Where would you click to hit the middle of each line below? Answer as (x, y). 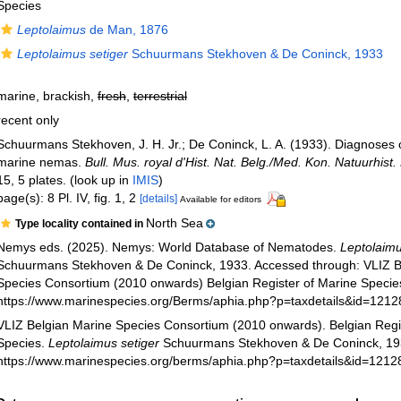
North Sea (174, 222)
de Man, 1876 (127, 30)
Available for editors (220, 199)
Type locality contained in (80, 223)
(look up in (99, 180)
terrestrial (160, 96)
